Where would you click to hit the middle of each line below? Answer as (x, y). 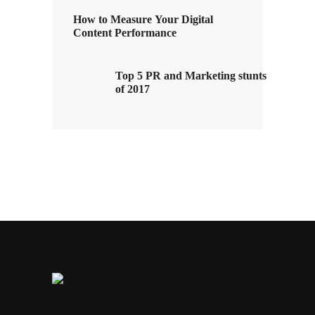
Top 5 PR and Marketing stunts (191, 76)
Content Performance (125, 33)
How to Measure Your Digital (143, 20)
